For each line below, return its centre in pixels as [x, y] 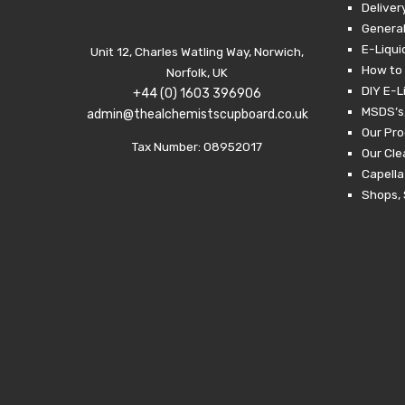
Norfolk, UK [198, 72]
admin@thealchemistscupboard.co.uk [197, 114]
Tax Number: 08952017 [198, 147]
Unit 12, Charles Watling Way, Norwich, [198, 51]
